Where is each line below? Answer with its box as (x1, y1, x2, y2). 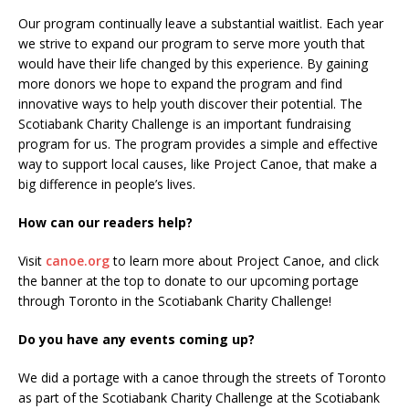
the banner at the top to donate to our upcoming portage (18, 271, 359, 289)
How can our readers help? (18, 213, 193, 231)
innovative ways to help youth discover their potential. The (18, 94, 362, 112)
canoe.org (46, 251, 110, 269)
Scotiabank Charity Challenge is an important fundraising (18, 114, 351, 132)
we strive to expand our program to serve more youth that (18, 34, 365, 52)
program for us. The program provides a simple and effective (18, 134, 378, 152)
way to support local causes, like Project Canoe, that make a (18, 154, 377, 173)
